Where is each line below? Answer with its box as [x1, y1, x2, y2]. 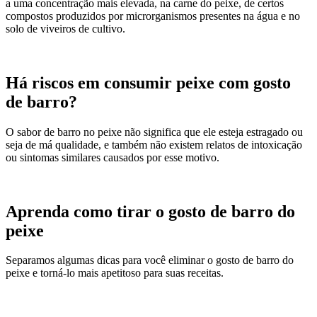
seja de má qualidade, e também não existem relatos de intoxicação [6, 138, 302, 151]
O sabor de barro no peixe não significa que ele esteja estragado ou [6, 125, 303, 138]
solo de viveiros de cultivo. [6, 22, 125, 35]
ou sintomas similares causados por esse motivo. [6, 151, 219, 163]
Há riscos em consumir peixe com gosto [6, 73, 291, 92]
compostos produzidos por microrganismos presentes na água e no [6, 9, 300, 22]
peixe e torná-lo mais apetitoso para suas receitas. [6, 267, 224, 279]
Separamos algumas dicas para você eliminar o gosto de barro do [6, 254, 294, 267]
